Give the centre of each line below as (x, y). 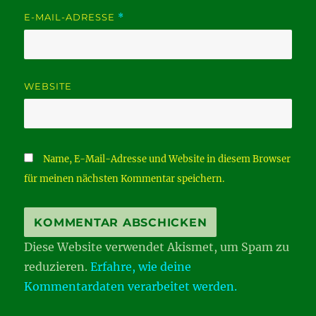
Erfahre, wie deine (141, 267)
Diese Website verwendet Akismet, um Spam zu (157, 247)
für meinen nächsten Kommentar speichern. (124, 179)
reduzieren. (57, 267)
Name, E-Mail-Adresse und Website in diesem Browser (167, 159)
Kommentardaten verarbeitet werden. (131, 286)
